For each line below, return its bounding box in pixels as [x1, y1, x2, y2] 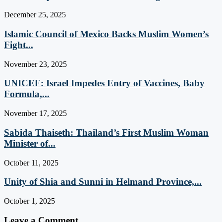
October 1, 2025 [4, 196, 55, 205]
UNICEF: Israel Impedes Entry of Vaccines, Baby [4, 78, 205, 89]
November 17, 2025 [4, 109, 67, 118]
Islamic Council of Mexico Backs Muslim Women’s [4, 28, 209, 39]
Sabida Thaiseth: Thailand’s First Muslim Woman [4, 127, 209, 138]
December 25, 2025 [4, 10, 66, 19]
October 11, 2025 [4, 158, 58, 167]
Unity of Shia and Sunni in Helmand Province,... [4, 176, 202, 187]
